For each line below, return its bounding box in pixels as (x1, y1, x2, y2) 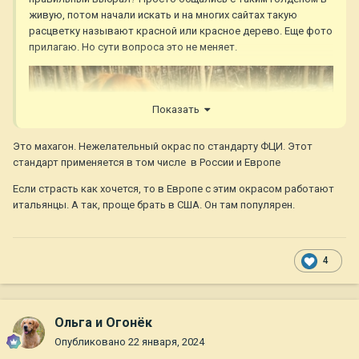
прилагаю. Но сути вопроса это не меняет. (29, 41, 240, 54)
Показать (152, 103, 204, 115)
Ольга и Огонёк (54, 315, 152, 331)
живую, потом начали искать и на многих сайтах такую (29, 9, 297, 22)
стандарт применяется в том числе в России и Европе (13, 155, 280, 168)
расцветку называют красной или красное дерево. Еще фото (29, 25, 333, 38)
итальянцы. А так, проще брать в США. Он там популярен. (13, 198, 297, 211)
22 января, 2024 (128, 336, 204, 349)
